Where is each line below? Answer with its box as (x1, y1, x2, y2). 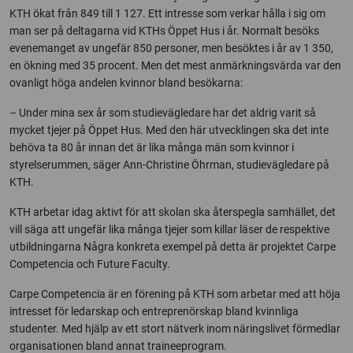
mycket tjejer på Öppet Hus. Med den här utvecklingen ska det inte (9, 124, 329, 136)
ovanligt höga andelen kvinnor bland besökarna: (9, 76, 243, 89)
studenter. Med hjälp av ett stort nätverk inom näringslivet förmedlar (9, 322, 340, 335)
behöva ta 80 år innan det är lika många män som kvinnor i (9, 141, 294, 154)
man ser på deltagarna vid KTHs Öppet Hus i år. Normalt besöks (9, 24, 319, 37)
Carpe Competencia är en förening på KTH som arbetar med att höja (9, 288, 340, 300)
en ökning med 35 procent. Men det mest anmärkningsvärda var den (9, 59, 341, 72)
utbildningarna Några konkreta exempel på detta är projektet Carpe (9, 240, 336, 253)
